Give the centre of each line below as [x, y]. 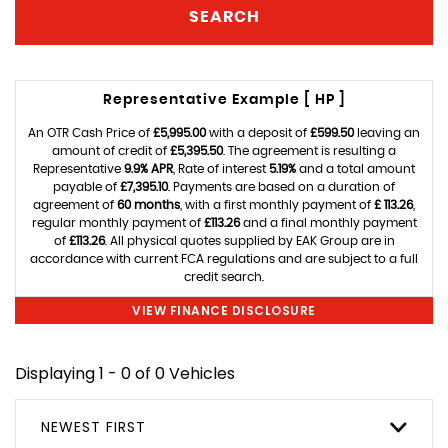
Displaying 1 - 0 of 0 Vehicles [125, 373]
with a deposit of [258, 132]
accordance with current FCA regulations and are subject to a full [224, 258]
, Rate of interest [221, 168]
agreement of [75, 204]
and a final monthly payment [328, 222]
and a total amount [355, 168]
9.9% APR [148, 168]
